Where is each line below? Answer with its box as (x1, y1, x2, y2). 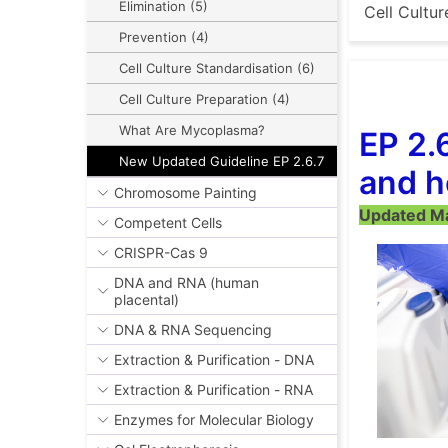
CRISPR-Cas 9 (114, 244, 208, 262)
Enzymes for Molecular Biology (114, 411, 314, 429)
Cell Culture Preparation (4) (119, 91, 290, 108)
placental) (114, 291, 179, 309)
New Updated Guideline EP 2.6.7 (119, 153, 324, 170)
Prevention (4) (119, 29, 209, 46)
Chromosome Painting (114, 184, 257, 202)
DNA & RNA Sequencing (114, 321, 272, 339)
